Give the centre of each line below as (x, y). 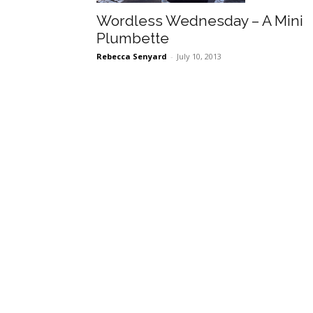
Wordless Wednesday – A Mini (200, 20)
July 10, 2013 (199, 56)
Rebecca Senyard (132, 56)
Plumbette (133, 38)
